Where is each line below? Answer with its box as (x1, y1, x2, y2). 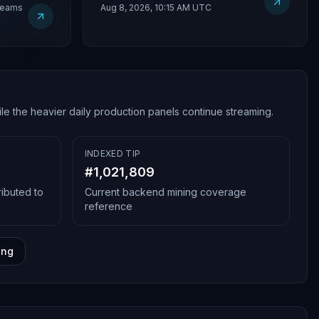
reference (84, 200, 132, 212)
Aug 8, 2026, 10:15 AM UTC (100, 2, 211, 13)
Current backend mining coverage (84, 186, 246, 198)
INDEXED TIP (84, 148, 141, 159)
